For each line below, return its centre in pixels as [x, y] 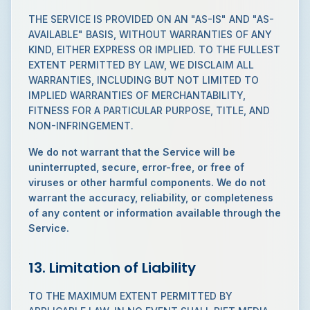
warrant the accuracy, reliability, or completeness [151, 198]
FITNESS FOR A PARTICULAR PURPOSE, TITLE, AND [149, 110]
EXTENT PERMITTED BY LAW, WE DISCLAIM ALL [141, 65]
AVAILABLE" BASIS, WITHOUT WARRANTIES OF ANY [150, 34]
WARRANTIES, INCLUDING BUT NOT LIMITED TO [144, 80]
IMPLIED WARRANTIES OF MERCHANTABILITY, [137, 95]
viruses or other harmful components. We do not [147, 182]
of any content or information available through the [155, 213]
